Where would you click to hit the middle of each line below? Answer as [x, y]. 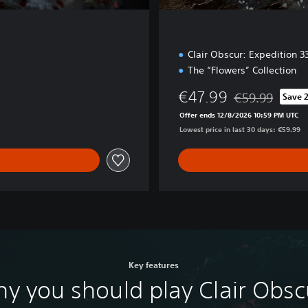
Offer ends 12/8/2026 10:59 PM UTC [239, 115]
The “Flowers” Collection [242, 70]
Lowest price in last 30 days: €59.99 [240, 130]
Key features [154, 265]
